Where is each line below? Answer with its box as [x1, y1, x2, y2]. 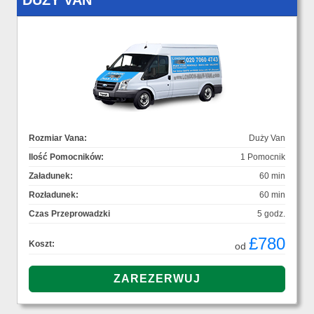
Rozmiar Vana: [29, 133, 87, 144]
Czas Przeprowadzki [29, 209, 110, 219]
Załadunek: [29, 171, 73, 182]
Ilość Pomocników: [29, 152, 104, 163]
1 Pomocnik [240, 152, 285, 163]
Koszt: [29, 239, 55, 250]
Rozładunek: [29, 190, 78, 200]
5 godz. [257, 209, 285, 219]
